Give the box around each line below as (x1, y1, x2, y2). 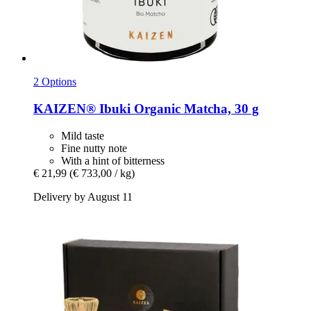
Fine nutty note (61, 142, 127, 154)
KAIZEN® (33, 101, 96, 117)
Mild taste (61, 129, 104, 142)
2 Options (33, 76, 76, 88)
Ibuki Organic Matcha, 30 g (96, 101, 259, 117)
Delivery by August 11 (33, 190, 133, 203)
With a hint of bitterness (61, 154, 165, 167)
